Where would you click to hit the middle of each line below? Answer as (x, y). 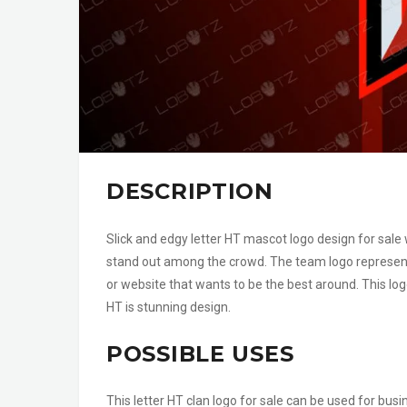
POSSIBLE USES (200, 354)
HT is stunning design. (169, 307)
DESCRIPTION (190, 192)
